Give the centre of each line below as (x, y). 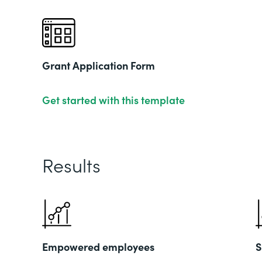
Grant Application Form (99, 65)
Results (71, 165)
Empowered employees (98, 247)
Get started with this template (113, 100)
